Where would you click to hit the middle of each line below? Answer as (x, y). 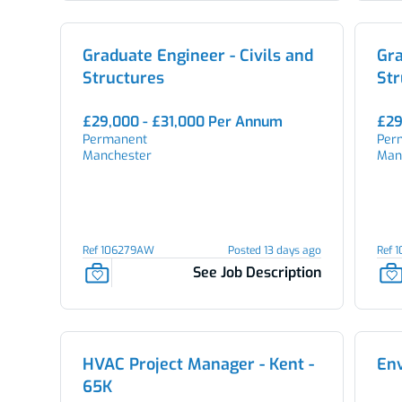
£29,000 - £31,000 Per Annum (182, 122)
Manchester (117, 156)
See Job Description (258, 273)
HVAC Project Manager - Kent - (198, 364)
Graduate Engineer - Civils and (197, 56)
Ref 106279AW (118, 250)
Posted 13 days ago (275, 250)
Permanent (114, 140)
